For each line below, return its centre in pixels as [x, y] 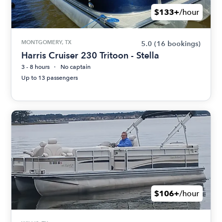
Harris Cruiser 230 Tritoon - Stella [90, 55]
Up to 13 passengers [50, 78]
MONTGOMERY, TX [47, 42]
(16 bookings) [177, 44]
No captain [76, 67]
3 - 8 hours [36, 67]
